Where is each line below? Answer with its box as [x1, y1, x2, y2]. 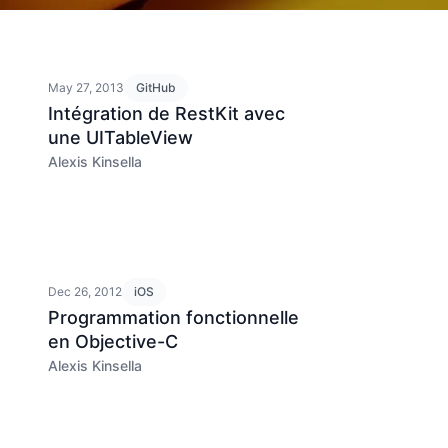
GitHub [136, 80, 176, 95]
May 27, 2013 [48, 80, 124, 95]
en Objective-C [48, 331, 178, 352]
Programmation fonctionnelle [48, 307, 299, 328]
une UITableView [48, 127, 193, 148]
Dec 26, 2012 [48, 284, 122, 299]
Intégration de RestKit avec [48, 103, 285, 124]
